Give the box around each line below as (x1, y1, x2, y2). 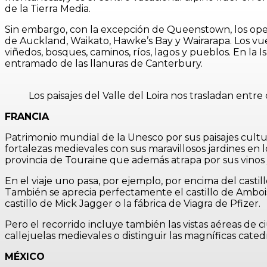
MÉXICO (5, 251, 45, 262)
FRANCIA (5, 111, 49, 122)
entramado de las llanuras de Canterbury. (5, 58, 203, 69)
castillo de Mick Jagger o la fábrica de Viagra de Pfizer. (5, 198, 260, 209)
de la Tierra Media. (5, 3, 91, 14)
